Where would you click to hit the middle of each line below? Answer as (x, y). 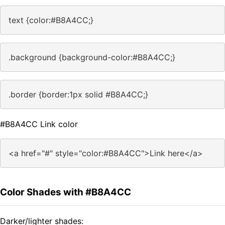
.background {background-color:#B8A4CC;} (92, 58)
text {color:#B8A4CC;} (51, 20)
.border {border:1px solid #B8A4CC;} (78, 95)
